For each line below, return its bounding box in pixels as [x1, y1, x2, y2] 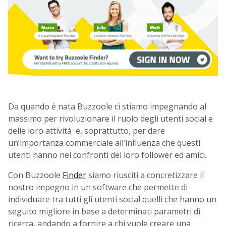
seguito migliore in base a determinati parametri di [8, 205, 200, 217]
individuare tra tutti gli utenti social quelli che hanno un [8, 193, 216, 205]
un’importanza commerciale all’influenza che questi [8, 137, 200, 148]
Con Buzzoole [8, 169, 63, 181]
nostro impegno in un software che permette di [8, 181, 188, 193]
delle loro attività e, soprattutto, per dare [8, 125, 165, 136]
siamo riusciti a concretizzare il [86, 169, 204, 181]
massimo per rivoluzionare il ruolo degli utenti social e [8, 112, 213, 124]
